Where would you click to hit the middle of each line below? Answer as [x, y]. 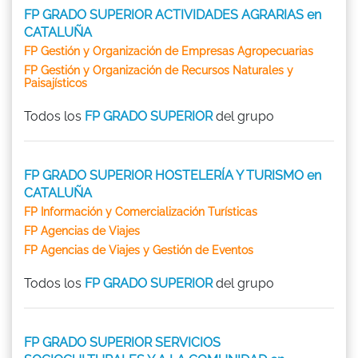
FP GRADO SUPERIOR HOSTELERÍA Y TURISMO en [173, 175]
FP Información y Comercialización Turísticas [141, 211]
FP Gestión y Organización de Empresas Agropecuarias [169, 51]
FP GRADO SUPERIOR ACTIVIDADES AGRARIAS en [173, 14]
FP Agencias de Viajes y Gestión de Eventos [139, 250]
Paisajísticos [56, 83]
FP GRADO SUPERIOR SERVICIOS [122, 342]
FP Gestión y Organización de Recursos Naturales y [159, 70]
